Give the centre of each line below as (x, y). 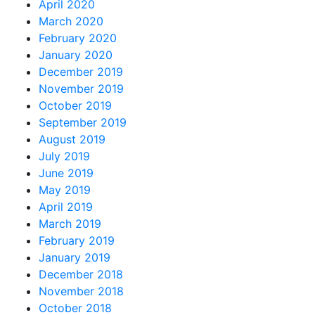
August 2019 (72, 139)
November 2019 (81, 88)
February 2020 (78, 38)
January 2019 (75, 257)
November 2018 (81, 291)
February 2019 (77, 240)
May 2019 (65, 189)
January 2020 (76, 54)
